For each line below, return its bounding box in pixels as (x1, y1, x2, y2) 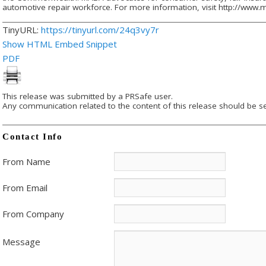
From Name (2, 156, 50, 168)
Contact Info (2, 132, 62, 142)
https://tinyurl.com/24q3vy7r (41, 23, 159, 36)
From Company (2, 208, 64, 220)
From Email (2, 182, 47, 194)
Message (2, 236, 40, 248)
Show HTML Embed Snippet (2, 37, 117, 50)
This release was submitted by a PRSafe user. (2, 91, 173, 102)
